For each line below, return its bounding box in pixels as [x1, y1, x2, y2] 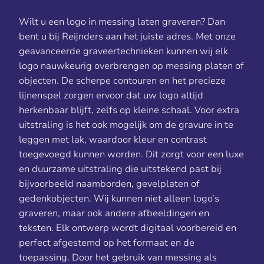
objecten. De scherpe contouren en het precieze [19, 74, 226, 87]
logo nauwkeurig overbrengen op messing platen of [19, 60, 244, 72]
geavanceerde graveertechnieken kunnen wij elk [19, 45, 228, 58]
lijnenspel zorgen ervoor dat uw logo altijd [19, 89, 203, 102]
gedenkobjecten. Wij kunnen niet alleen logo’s [19, 192, 219, 205]
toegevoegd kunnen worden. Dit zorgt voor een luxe [19, 148, 244, 161]
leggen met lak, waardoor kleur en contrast [19, 133, 207, 146]
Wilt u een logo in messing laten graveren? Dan [19, 15, 225, 28]
